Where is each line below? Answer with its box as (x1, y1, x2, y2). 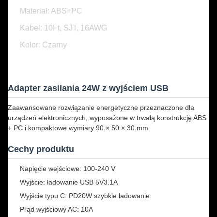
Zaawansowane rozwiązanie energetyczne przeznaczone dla (8, 104, 194, 111)
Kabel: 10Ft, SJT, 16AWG (20, 24, 107, 32)
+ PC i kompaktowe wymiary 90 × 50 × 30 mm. (8, 124, 150, 132)
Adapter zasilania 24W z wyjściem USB (8, 83, 169, 93)
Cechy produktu (8, 144, 74, 154)
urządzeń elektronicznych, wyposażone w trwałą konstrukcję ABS (8, 114, 206, 122)
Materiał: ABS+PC (20, 7, 82, 15)
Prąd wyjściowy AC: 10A (20, 205, 93, 213)
